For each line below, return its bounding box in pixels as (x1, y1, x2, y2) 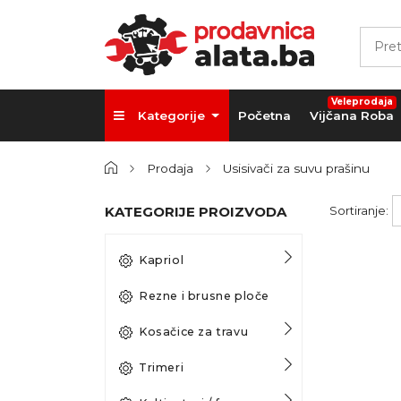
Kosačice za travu (139, 324, 249, 338)
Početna (237, 107, 291, 123)
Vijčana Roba (309, 107, 394, 123)
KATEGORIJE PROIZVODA (105, 202, 286, 220)
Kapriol (139, 252, 184, 267)
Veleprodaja (330, 96, 393, 108)
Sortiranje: (328, 203, 388, 218)
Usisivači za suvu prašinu (223, 160, 370, 175)
